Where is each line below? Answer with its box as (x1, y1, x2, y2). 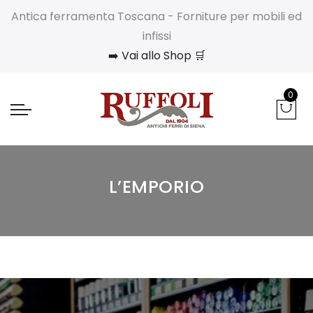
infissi (142, 28, 171, 44)
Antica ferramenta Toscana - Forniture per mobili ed (11, 8, 302, 24)
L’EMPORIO (108, 175, 205, 200)
